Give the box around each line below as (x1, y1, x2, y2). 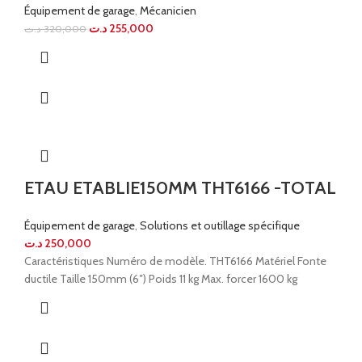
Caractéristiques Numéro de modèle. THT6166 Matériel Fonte (24, 254, 326, 269)
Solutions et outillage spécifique (140, 218, 300, 234)
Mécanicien (140, 3, 196, 19)
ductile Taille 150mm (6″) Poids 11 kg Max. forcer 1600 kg (24, 271, 297, 287)
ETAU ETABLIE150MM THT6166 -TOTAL (24, 177, 336, 200)
